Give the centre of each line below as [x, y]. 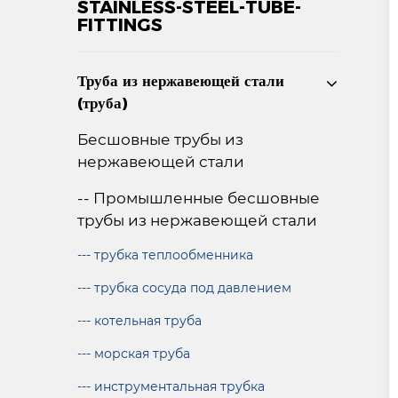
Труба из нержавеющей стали [181, 81]
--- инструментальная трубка [171, 386]
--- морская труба [134, 354]
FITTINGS [120, 25]
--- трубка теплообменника [165, 255]
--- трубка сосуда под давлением [184, 288]
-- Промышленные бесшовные [199, 198]
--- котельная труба [139, 321]
